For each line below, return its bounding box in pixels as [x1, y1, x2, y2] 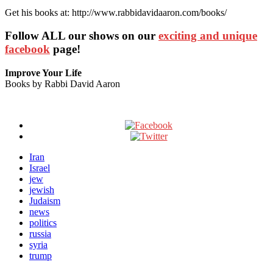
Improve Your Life [5, 68, 82, 79]
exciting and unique [158, 29, 257, 43]
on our [119, 29, 158, 43]
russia [29, 229, 51, 239]
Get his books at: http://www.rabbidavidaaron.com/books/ [5, 7, 227, 18]
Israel [29, 163, 50, 174]
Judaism [29, 196, 60, 207]
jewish [29, 185, 54, 196]
